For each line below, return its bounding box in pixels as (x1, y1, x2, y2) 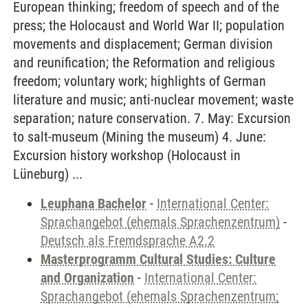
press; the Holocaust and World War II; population (13, 17, 285, 34)
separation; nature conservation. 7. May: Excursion (13, 110, 291, 126)
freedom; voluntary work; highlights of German (13, 73, 266, 89)
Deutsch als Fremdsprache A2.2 (41, 232, 214, 249)
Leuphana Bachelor (41, 195, 146, 212)
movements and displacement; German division (13, 36, 273, 52)
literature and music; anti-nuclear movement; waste (13, 91, 294, 108)
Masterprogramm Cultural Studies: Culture (41, 251, 276, 267)
